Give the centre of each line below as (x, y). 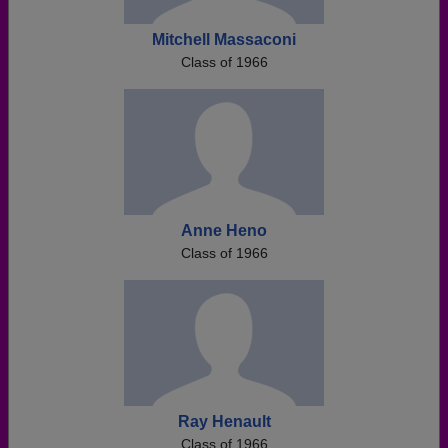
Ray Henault (224, 421)
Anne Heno (224, 230)
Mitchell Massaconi (224, 39)
